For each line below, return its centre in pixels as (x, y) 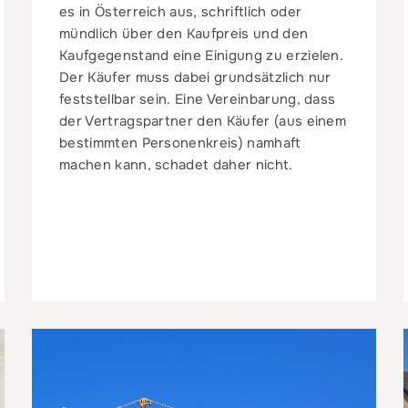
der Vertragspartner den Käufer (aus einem (203, 121)
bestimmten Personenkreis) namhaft (180, 143)
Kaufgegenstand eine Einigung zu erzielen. (201, 55)
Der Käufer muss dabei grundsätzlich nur (195, 77)
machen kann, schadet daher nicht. (176, 164)
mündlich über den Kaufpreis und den (184, 33)
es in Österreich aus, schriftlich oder (180, 11)
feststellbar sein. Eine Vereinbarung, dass (197, 99)
